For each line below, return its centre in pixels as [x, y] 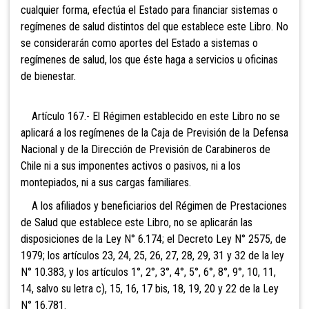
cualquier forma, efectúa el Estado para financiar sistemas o [149, 10]
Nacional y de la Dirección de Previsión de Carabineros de [146, 149]
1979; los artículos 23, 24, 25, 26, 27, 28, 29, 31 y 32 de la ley [152, 255]
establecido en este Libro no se [210, 116]
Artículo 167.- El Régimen [81, 116]
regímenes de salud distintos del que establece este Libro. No [154, 26]
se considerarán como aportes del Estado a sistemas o [139, 43]
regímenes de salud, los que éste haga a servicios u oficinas [149, 59]
